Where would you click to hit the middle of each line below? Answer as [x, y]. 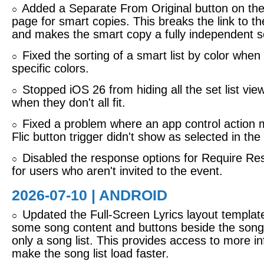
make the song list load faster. [90, 253]
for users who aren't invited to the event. [117, 171]
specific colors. [50, 68]
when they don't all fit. [69, 103]
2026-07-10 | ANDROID [90, 195]
